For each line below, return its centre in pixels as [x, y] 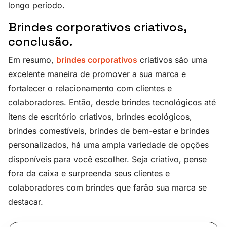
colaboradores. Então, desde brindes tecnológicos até [112, 103]
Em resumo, [32, 60]
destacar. [26, 202]
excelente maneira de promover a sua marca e [97, 74]
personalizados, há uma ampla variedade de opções [108, 145]
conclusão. [40, 42]
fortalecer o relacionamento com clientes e [90, 88]
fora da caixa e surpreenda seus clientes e [89, 174]
